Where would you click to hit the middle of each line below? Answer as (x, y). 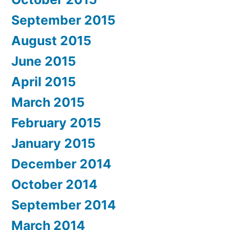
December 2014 (61, 164)
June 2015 (44, 61)
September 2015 (63, 20)
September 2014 (64, 205)
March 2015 (48, 102)
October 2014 (54, 184)
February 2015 (56, 123)
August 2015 (51, 41)
